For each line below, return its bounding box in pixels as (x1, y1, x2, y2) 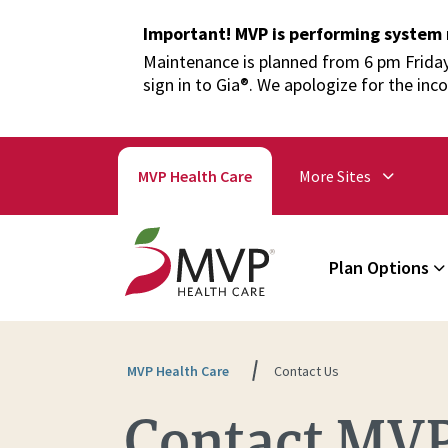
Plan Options (329, 256, 430, 279)
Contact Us (274, 362, 339, 381)
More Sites (298, 166, 371, 186)
